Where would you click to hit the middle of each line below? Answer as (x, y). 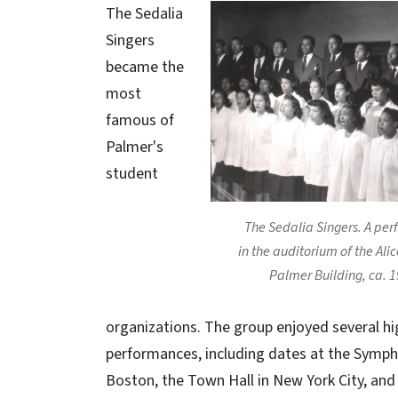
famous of (140, 120)
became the (145, 67)
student (132, 174)
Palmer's (135, 147)
